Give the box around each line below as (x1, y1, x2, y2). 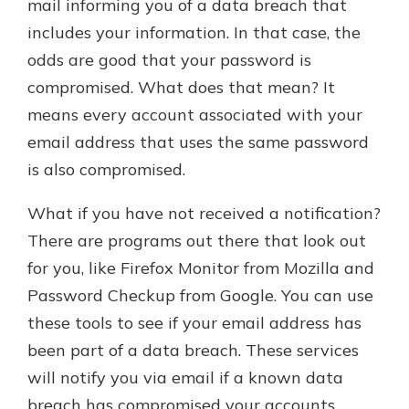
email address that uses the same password (27, 131, 369, 152)
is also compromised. (27, 158, 185, 180)
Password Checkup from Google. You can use (27, 284, 373, 306)
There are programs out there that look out (27, 229, 366, 251)
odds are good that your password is (27, 48, 311, 70)
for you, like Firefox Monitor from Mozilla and (27, 257, 374, 278)
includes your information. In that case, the (27, 21, 361, 43)
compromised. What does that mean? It (27, 76, 335, 98)
